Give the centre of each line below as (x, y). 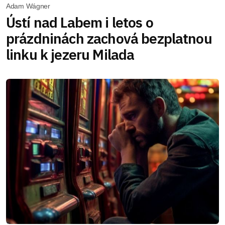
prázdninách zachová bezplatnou (109, 38)
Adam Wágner (28, 6)
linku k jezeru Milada (70, 54)
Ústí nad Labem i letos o (80, 22)
